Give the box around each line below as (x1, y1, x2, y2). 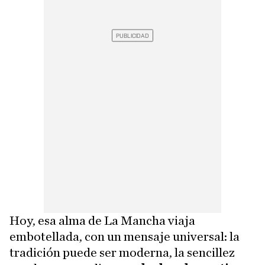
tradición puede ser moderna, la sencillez (9, 245, 235, 259)
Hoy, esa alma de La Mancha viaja (9, 214, 195, 227)
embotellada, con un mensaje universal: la (9, 230, 240, 243)
